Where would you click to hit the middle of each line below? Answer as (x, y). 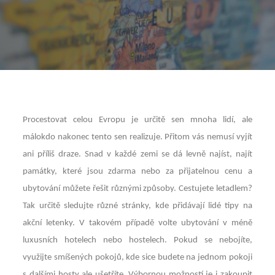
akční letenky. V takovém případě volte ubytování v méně (137, 223)
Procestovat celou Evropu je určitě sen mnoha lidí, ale (137, 120)
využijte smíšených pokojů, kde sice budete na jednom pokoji (137, 257)
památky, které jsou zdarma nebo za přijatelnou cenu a (137, 171)
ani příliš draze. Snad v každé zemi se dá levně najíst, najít (137, 154)
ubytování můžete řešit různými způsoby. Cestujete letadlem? (137, 188)
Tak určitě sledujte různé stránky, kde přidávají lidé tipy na (137, 206)
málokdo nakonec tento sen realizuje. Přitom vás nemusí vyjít (137, 137)
